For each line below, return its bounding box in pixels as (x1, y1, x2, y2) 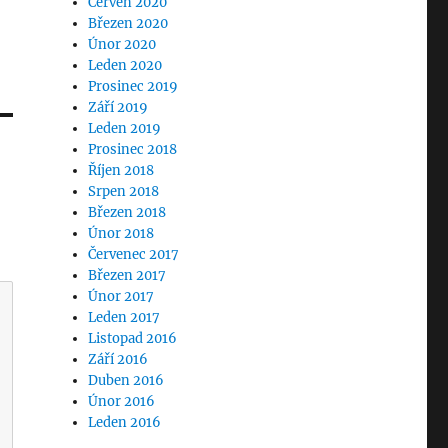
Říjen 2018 (88, 162, 155, 180)
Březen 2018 (88, 204, 167, 222)
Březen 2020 (88, 15, 169, 33)
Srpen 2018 (88, 183, 160, 201)
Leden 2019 (88, 120, 162, 138)
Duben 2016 (88, 372, 165, 390)
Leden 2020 (88, 57, 163, 75)
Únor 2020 (88, 36, 157, 54)
